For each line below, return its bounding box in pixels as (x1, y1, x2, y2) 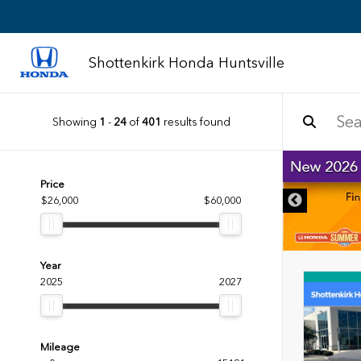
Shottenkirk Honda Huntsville (89, 54, 284, 72)
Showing (52, 114, 99, 128)
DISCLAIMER (201, 174, 259, 185)
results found (160, 114, 230, 128)
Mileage (40, 341, 80, 353)
